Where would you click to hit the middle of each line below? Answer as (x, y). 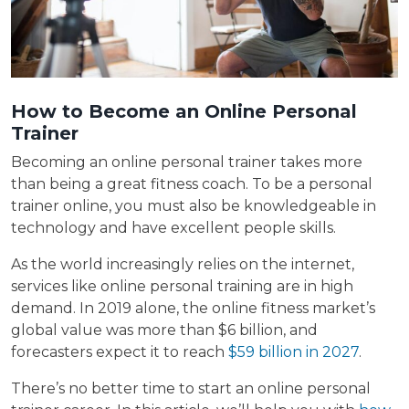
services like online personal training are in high (182, 287)
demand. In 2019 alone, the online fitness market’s (193, 309)
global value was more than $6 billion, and (164, 330)
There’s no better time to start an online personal (191, 389)
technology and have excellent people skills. (173, 228)
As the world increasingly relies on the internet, (183, 265)
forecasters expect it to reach (120, 352)
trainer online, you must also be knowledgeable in (194, 206)
